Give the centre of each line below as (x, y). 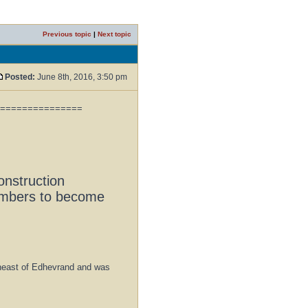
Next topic (114, 34)
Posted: (20, 77)
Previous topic (67, 34)
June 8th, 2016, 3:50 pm (82, 77)
